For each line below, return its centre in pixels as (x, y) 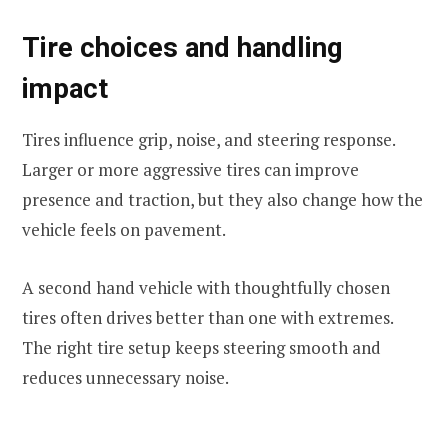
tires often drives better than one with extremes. (207, 317)
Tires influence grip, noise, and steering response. (208, 139)
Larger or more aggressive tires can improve (190, 169)
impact (65, 89)
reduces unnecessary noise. (125, 377)
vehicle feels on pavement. (124, 229)
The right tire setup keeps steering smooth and (201, 347)
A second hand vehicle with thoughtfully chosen (206, 287)
